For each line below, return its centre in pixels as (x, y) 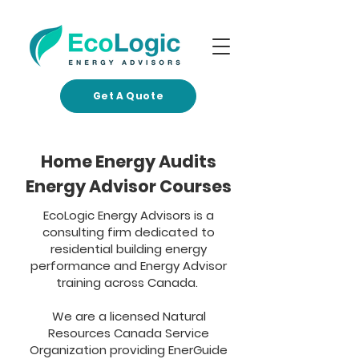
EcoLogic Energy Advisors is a (129, 215)
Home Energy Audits (128, 161)
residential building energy (129, 249)
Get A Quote (128, 96)
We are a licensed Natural (129, 316)
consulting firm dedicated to (129, 232)
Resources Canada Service (129, 333)
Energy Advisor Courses (128, 186)
